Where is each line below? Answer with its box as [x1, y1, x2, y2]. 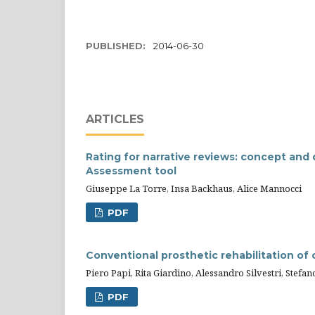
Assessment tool [86, 165, 176, 177]
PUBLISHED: [86, 40, 148, 51]
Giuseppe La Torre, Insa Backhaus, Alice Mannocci [86, 182, 302, 195]
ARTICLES [86, 112, 144, 126]
